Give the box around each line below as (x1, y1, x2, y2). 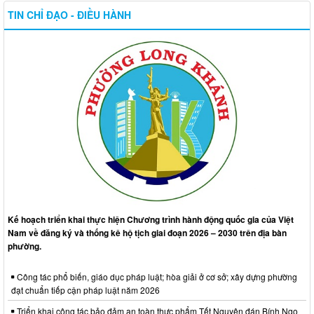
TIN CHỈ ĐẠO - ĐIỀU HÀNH (8, 8, 131, 22)
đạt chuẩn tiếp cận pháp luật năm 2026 (11, 283, 160, 296)
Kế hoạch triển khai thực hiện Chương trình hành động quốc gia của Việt (8, 212, 294, 226)
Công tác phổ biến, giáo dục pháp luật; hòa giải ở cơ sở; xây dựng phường (15, 270, 297, 282)
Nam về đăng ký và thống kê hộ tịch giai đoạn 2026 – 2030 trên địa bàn (8, 226, 287, 239)
